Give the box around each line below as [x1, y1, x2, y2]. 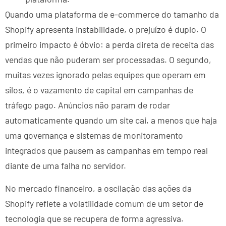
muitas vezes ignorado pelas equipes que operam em [5, 69, 206, 81]
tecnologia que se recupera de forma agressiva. [5, 212, 184, 224]
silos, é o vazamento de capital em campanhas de [5, 84, 193, 96]
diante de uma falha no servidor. [5, 160, 126, 172]
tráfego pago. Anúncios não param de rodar [5, 99, 170, 111]
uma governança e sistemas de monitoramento [5, 130, 183, 141]
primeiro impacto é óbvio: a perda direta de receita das [5, 39, 214, 50]
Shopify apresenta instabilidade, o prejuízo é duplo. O [5, 24, 206, 35]
